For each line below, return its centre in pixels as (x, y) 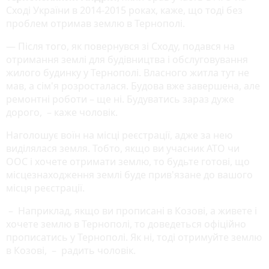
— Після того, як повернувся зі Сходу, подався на (120, 46)
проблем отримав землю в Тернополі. (97, 23)
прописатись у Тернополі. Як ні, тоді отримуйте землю (134, 237)
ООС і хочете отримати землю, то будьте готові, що (128, 161)
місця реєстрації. (45, 188)
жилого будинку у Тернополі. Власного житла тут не (128, 72)
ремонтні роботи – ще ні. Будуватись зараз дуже (120, 99)
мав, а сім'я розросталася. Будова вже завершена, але (133, 86)
